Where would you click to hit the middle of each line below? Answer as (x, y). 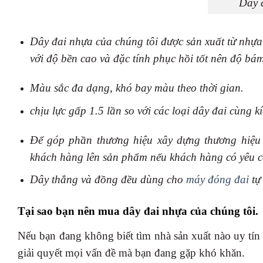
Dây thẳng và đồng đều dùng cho (108, 180)
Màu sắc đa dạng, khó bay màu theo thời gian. (136, 88)
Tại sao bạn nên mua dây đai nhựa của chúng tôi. (138, 211)
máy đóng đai (217, 180)
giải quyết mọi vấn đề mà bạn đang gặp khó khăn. (131, 252)
